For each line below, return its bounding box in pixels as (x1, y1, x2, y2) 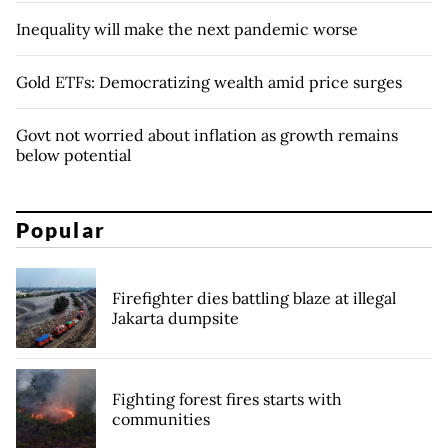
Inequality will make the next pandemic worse (16, 18, 358, 39)
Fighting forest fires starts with (112, 389, 342, 410)
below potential (16, 144, 131, 165)
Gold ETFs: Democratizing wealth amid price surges (16, 71, 402, 92)
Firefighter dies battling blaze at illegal (112, 288, 396, 309)
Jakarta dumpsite (112, 308, 239, 329)
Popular (16, 217, 106, 243)
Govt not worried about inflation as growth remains (16, 124, 398, 145)
